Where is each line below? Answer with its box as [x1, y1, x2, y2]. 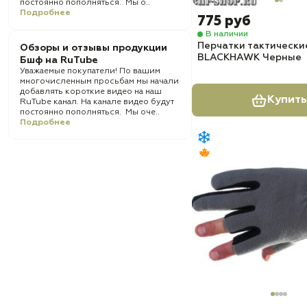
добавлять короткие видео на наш [20, 88, 162, 96]
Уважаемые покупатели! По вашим [20, 67, 160, 75]
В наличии [206, 29, 248, 38]
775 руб [197, 14, 251, 28]
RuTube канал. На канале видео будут [20, 98, 174, 106]
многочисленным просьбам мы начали [20, 77, 179, 86]
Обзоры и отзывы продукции [20, 43, 167, 53]
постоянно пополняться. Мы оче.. [20, 108, 160, 116]
